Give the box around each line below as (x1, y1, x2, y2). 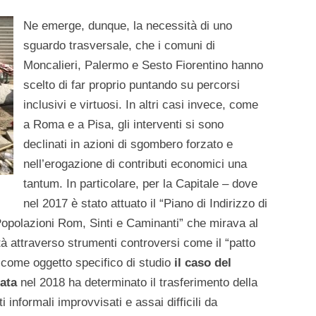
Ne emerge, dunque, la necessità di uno (23, 19, 232, 33)
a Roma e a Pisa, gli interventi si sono (23, 118, 224, 132)
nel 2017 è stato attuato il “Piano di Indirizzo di (23, 197, 267, 211)
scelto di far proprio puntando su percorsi (23, 78, 240, 92)
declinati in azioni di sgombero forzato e (23, 138, 233, 152)
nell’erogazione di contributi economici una (23, 157, 247, 171)
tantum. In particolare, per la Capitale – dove (23, 177, 257, 191)
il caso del (174, 256, 231, 270)
